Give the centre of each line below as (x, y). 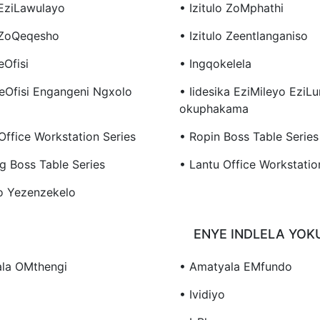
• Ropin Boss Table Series (249, 136)
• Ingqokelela (215, 63)
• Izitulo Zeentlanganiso (243, 35)
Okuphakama (214, 108)
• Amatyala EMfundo (235, 266)
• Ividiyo (202, 294)
